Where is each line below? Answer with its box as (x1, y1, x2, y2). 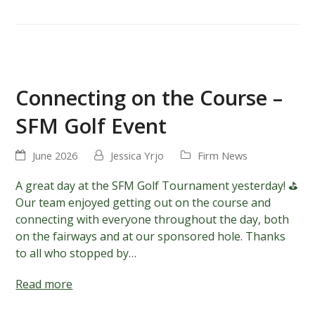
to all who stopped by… (15, 245, 137, 262)
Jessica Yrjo (110, 148, 165, 163)
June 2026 (32, 148, 78, 163)
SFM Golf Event (15, 111, 167, 141)
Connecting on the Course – (15, 83, 283, 112)
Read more (15, 276, 73, 292)
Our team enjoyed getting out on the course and (15, 195, 271, 211)
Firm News (198, 148, 248, 163)
